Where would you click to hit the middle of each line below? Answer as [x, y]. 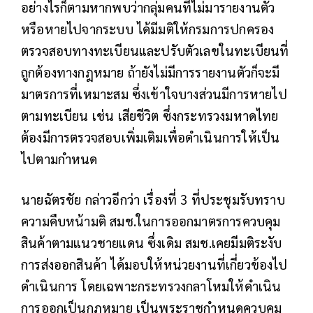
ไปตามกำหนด [59, 159]
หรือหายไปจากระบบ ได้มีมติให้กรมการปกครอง [148, 29]
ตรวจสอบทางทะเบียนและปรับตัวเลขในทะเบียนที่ [155, 51]
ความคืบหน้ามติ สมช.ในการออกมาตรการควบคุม [151, 221]
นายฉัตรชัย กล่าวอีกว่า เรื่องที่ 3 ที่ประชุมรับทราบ [153, 199]
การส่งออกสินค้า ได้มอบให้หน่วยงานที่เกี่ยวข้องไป [154, 264]
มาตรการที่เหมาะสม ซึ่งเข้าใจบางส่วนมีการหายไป [154, 94]
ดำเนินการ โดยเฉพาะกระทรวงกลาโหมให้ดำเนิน [151, 286]
